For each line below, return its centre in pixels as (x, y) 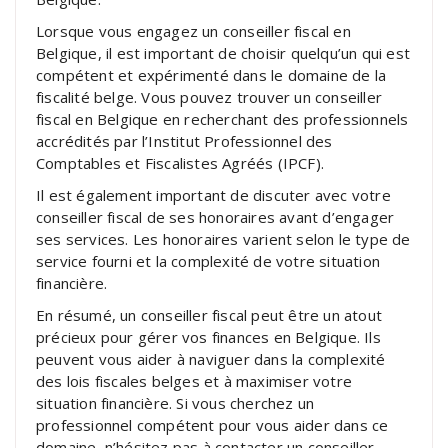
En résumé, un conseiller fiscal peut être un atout (209, 314)
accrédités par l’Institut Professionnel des (184, 140)
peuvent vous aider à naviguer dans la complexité (211, 358)
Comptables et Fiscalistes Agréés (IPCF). (180, 162)
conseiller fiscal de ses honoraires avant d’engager (215, 216)
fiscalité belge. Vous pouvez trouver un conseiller (209, 96)
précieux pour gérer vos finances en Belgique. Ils (208, 336)
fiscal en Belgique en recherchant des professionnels (222, 118)
